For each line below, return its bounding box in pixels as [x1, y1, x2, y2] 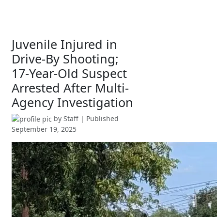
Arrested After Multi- [12, 79, 129, 96]
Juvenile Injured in [12, 35, 117, 52]
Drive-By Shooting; [12, 50, 119, 67]
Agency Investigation [12, 93, 133, 110]
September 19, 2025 [12, 124, 77, 134]
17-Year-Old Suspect [12, 64, 127, 81]
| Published [78, 113, 119, 123]
